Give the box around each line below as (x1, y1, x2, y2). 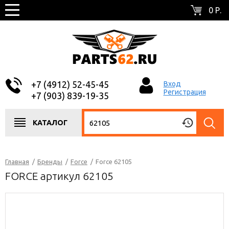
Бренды (37, 158, 62, 165)
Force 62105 (96, 158, 132, 165)
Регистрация (163, 88, 206, 96)
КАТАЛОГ (33, 119, 67, 127)
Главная (5, 158, 29, 165)
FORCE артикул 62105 (5, 170, 113, 182)
